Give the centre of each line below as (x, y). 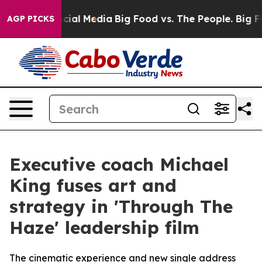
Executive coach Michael (119, 164)
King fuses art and (93, 185)
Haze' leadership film (104, 227)
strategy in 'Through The (121, 206)
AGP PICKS (31, 19)
